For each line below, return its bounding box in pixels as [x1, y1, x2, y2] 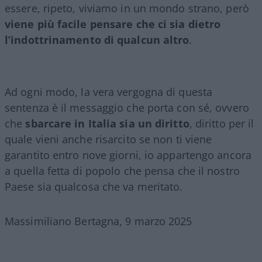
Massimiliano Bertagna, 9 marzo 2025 [5, 213, 192, 228]
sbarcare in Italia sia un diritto [25, 116, 189, 130]
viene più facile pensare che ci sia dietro [5, 16, 221, 31]
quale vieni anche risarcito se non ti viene [5, 132, 212, 146]
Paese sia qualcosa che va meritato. [5, 179, 183, 194]
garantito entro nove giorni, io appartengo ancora [5, 147, 251, 162]
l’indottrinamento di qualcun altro [5, 32, 189, 47]
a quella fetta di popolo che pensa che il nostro [5, 163, 240, 178]
